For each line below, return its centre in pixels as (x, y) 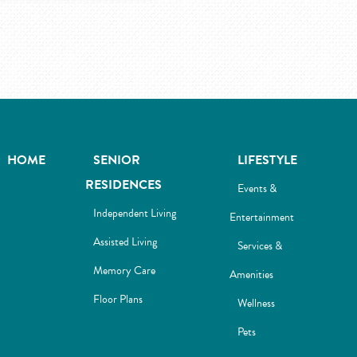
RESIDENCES (124, 185)
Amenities (251, 275)
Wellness (256, 303)
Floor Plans (118, 299)
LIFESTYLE (267, 160)
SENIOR (117, 160)
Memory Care (125, 271)
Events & (257, 188)
